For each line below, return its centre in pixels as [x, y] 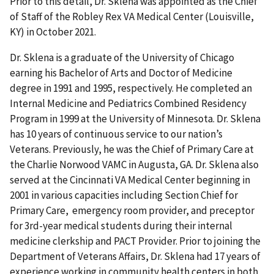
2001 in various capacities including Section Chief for [124, 195]
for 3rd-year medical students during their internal [121, 225]
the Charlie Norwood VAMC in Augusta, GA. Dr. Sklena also [134, 164]
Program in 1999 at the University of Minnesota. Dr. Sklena [135, 118]
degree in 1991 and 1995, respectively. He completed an [131, 88]
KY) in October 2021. [53, 31]
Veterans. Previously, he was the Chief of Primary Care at [132, 149]
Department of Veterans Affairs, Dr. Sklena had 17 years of [135, 256]
